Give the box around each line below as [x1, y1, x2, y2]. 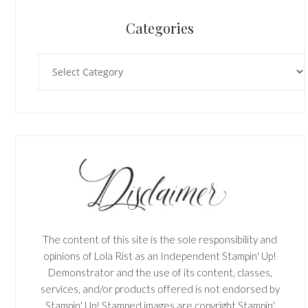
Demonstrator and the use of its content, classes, [47, 265, 272, 278]
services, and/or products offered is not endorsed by [40, 282, 280, 295]
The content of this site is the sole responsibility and [43, 232, 278, 245]
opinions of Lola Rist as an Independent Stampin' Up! [43, 249, 277, 262]
